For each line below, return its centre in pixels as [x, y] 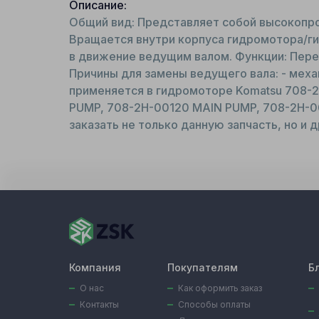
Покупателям [203, 267]
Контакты [99, 304]
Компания [95, 267]
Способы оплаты [214, 304]
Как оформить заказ [220, 288]
